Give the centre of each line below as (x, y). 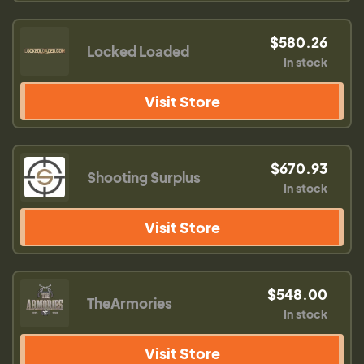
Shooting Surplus (144, 177)
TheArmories (130, 303)
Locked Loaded (138, 51)
